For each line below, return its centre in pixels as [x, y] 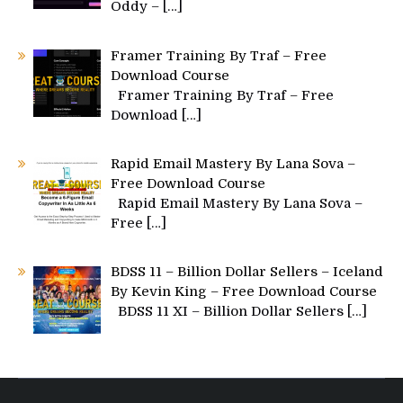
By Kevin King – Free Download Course [244, 292]
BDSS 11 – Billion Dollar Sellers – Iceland [247, 272]
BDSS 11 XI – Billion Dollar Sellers [229, 312]
